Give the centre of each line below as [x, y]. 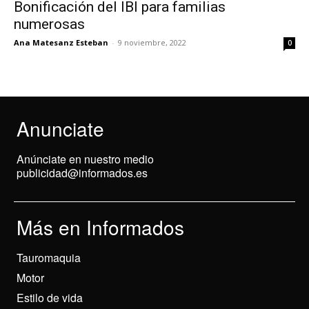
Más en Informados [100, 227]
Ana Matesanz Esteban [61, 42]
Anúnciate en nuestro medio [85, 159]
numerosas [49, 24]
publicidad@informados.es [82, 172]
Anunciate [60, 128]
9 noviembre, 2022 [152, 42]
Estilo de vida [50, 297]
